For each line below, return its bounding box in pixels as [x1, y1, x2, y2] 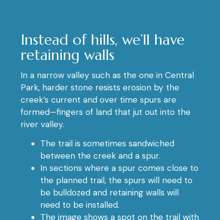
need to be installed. [40, 199, 119, 211]
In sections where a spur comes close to [40, 163, 198, 174]
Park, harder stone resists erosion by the [21, 82, 179, 93]
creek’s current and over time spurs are [21, 94, 176, 106]
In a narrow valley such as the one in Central [21, 70, 194, 81]
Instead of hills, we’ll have [21, 30, 185, 49]
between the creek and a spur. [40, 150, 160, 162]
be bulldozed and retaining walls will [40, 187, 179, 198]
